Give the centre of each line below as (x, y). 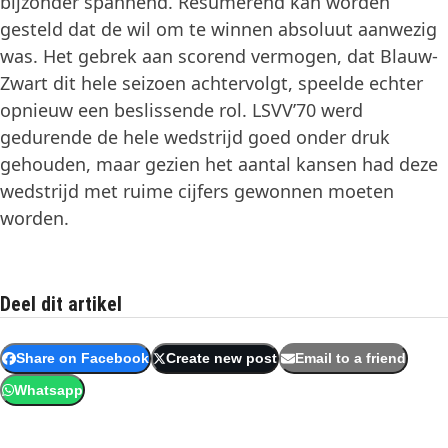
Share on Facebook (82, 359)
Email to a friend (350, 359)
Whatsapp (48, 390)
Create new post (222, 359)
